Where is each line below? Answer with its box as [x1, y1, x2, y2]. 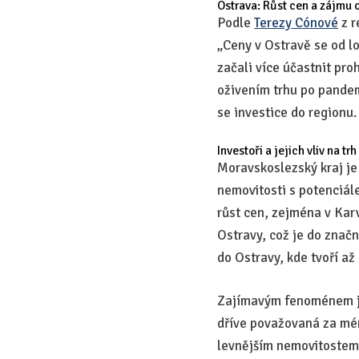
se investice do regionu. [217, 103, 357, 121]
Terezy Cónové [254, 14, 339, 31]
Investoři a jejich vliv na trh [217, 142, 357, 159]
